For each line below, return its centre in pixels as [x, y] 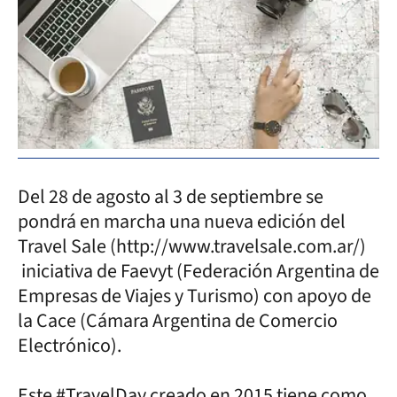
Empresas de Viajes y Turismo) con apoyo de [195, 296]
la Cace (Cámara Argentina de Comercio [178, 320]
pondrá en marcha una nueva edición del [182, 221]
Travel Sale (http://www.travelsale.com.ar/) [192, 246]
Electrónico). [70, 345]
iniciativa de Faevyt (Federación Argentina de [198, 271]
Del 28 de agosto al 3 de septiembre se [171, 196]
